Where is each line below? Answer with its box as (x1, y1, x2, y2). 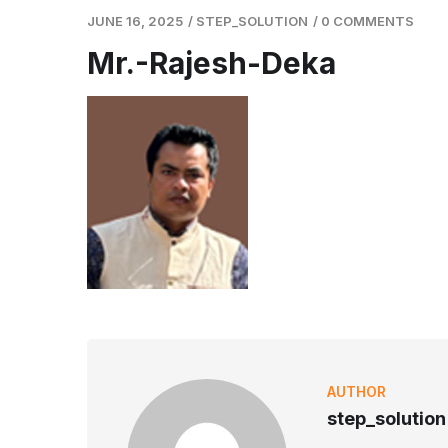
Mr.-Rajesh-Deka (87, 45, 336, 81)
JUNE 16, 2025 (87, 13, 183, 29)
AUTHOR (327, 383, 386, 400)
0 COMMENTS (321, 13, 414, 29)
